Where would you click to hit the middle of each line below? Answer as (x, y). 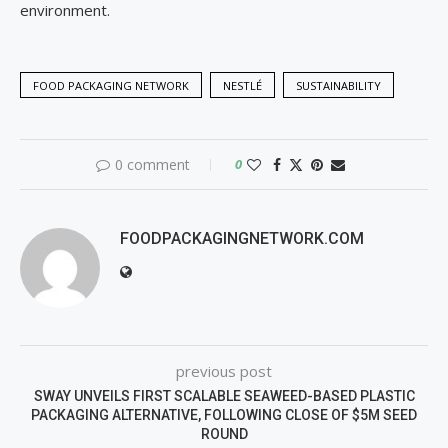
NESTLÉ (242, 85)
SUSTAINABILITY (338, 85)
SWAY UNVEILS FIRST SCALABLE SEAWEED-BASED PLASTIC (224, 395)
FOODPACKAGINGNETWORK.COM (242, 238)
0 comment (152, 164)
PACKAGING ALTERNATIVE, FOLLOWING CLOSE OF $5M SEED (224, 414)
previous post (224, 370)
